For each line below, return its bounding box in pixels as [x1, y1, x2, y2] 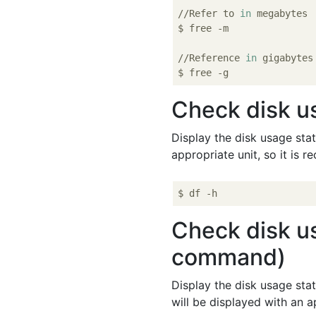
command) [171, 243, 286, 271]
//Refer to [178, 8, 241, 19]
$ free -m [178, 23, 229, 34]
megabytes [251, 8, 308, 19]
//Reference [178, 52, 246, 63]
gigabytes [257, 52, 314, 63]
